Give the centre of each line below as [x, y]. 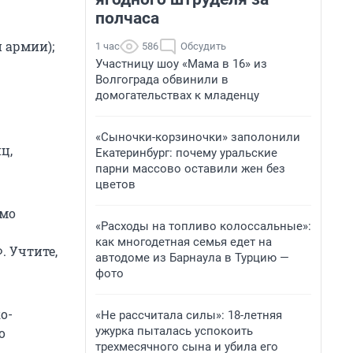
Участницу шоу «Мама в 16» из [181, 64]
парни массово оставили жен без [190, 169]
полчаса [127, 18]
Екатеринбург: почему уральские [186, 153]
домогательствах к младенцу [177, 95]
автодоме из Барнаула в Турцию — [192, 258]
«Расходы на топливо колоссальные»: [203, 226]
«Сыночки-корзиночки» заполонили [198, 137]
